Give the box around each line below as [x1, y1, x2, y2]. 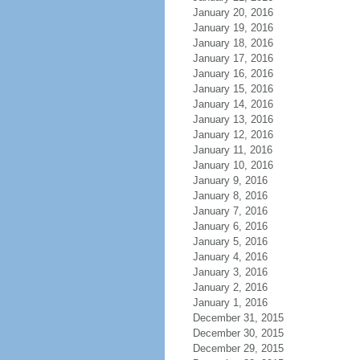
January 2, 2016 [192, 281, 268, 293]
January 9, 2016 [192, 174, 268, 186]
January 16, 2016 [192, 67, 273, 80]
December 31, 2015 [192, 312, 284, 324]
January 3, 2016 [192, 266, 268, 278]
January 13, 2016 [192, 113, 273, 125]
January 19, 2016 [192, 22, 273, 34]
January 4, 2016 [192, 251, 268, 263]
